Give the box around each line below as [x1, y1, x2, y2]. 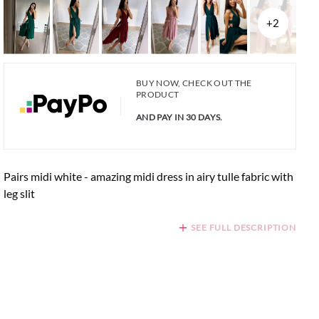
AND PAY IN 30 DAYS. [135, 111, 223, 122]
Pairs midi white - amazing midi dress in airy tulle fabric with [3, 169, 293, 183]
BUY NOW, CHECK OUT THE [135, 77, 252, 88]
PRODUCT [135, 88, 179, 100]
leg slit [3, 186, 35, 200]
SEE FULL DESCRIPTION [191, 221, 296, 233]
